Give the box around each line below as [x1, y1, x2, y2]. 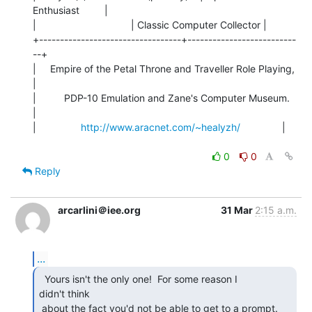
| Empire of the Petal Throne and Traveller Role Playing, [33, 62, 295, 75]
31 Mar [221, 203, 255, 216]
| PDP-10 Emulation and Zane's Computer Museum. [33, 91, 290, 104]
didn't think [39, 287, 90, 299]
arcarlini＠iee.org [58, 203, 141, 216]
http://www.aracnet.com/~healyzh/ [81, 120, 240, 133]
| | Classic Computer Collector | [33, 18, 267, 31]
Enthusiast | [33, 3, 108, 16]
